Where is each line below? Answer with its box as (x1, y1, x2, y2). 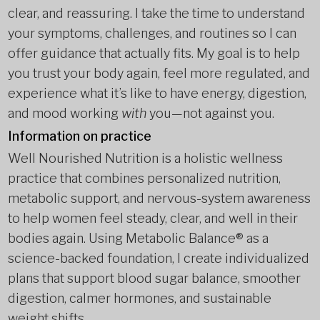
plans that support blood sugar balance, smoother (7, 271, 301, 286)
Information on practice (7, 129, 151, 144)
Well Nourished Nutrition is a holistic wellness (7, 151, 283, 166)
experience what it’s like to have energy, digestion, (7, 86, 306, 101)
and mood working (7, 106, 121, 121)
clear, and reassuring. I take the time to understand (7, 6, 305, 21)
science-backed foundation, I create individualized (7, 251, 309, 266)
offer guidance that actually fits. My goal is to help (7, 46, 300, 61)
